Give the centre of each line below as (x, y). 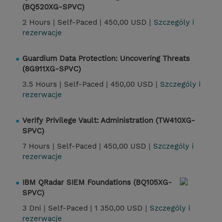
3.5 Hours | (43, 84)
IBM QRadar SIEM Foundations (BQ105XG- (97, 183)
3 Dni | (35, 208)
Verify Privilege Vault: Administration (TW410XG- (109, 121)
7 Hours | (40, 146)
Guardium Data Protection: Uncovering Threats (106, 59)
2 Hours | (40, 23)
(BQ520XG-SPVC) (53, 7)
